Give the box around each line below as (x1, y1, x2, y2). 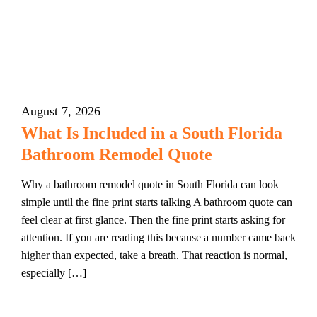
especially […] (21, 267, 86, 279)
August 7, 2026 (21, 104, 100, 118)
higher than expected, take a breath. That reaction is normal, (21, 249, 287, 261)
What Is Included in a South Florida (21, 124, 282, 142)
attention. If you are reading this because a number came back (21, 231, 296, 243)
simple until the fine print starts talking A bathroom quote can (21, 196, 292, 208)
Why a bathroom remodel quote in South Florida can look (21, 178, 279, 190)
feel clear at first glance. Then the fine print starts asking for (21, 214, 285, 226)
